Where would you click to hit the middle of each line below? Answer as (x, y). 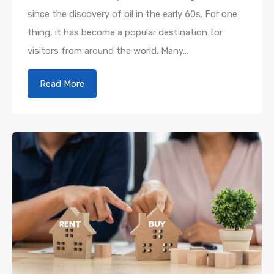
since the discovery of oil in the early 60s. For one (132, 14)
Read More (62, 83)
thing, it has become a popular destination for (125, 32)
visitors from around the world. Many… (108, 50)
